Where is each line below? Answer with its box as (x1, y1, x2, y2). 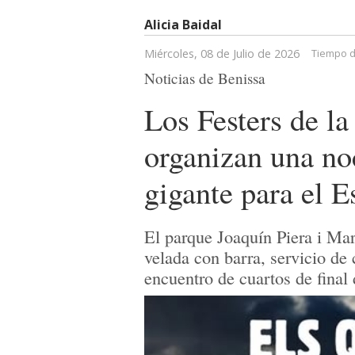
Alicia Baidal (144, 15, 222, 33)
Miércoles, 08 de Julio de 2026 (144, 45, 300, 61)
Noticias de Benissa (144, 67, 265, 88)
